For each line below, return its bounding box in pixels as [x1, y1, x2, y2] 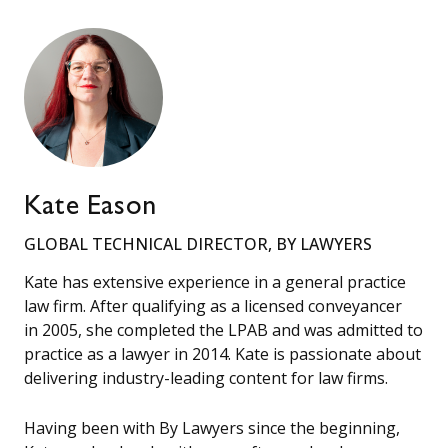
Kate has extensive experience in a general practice [24, 271, 406, 294]
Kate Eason [24, 195, 156, 224]
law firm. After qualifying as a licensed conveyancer [24, 295, 402, 318]
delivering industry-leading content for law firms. [24, 367, 388, 390]
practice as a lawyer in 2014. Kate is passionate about [24, 343, 421, 366]
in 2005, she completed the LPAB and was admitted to [24, 319, 423, 342]
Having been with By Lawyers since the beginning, [24, 416, 400, 439]
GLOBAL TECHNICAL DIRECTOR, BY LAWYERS [24, 233, 372, 256]
